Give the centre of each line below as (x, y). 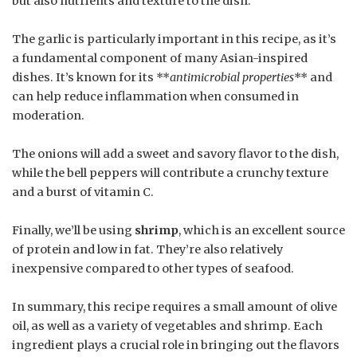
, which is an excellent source (262, 230)
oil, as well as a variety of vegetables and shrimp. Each (167, 326)
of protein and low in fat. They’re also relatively (147, 249)
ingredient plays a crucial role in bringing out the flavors (176, 345)
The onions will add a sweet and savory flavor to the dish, (175, 153)
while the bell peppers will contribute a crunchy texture (170, 173)
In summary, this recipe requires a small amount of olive (175, 306)
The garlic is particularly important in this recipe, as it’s (174, 39)
